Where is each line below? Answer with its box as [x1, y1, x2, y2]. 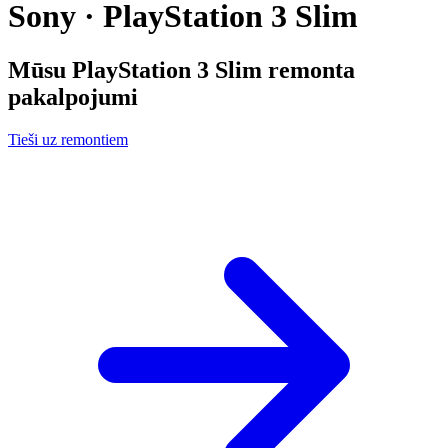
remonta [262, 56, 355, 83]
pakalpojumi [8, 83, 138, 110]
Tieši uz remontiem [8, 130, 128, 148]
